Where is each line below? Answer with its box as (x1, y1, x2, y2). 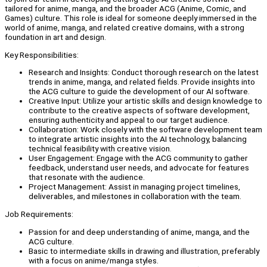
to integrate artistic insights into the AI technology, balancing (29, 134, 247, 144)
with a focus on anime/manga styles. (29, 255, 159, 265)
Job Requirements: (5, 209, 73, 219)
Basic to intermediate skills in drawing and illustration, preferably (29, 246, 259, 256)
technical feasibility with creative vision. (29, 144, 172, 154)
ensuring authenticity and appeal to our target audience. (29, 115, 229, 125)
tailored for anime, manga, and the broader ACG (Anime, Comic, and (5, 4, 246, 14)
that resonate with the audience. (29, 172, 145, 182)
